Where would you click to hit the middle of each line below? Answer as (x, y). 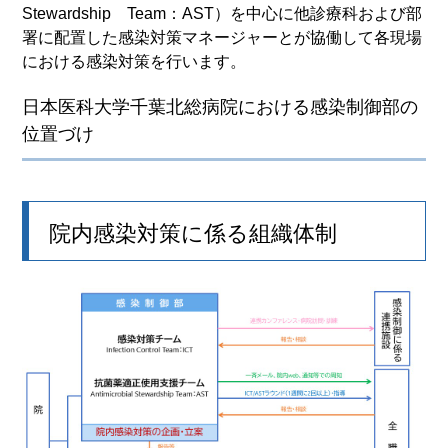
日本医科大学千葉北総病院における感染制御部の (220, 106)
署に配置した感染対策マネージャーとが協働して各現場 (222, 37)
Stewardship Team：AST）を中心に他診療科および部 (222, 13)
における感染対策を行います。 (134, 61)
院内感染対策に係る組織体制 (193, 233)
